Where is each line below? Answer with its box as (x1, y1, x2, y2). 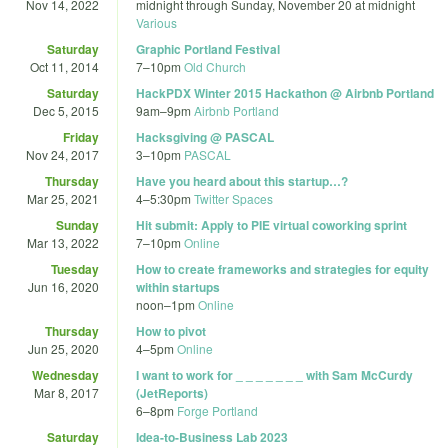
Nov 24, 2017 (26, 145, 99, 163)
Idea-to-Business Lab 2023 (136, 427, 288, 446)
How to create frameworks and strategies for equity (136, 259, 429, 278)
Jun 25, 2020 (28, 339, 99, 357)
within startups (136, 277, 220, 296)
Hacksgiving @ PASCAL (136, 127, 274, 146)
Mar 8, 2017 (34, 383, 99, 401)
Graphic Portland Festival (136, 39, 280, 58)
